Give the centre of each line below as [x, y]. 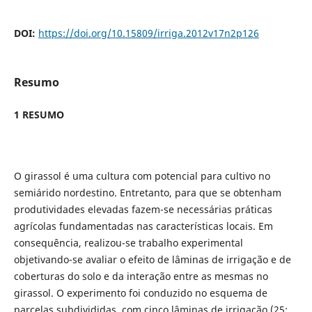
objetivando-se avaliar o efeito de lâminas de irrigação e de [152, 259]
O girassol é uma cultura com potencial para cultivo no [142, 175]
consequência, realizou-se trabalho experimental [128, 242]
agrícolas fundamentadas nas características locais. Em [143, 226]
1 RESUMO [39, 114]
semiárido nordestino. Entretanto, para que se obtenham [147, 192]
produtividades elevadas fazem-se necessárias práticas [143, 209]
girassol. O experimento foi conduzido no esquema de [140, 292]
